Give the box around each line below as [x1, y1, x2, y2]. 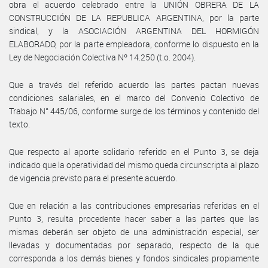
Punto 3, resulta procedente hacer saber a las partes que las [9, 212, 259, 224]
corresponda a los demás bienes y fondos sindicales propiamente [9, 252, 259, 264]
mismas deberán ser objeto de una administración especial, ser [9, 226, 259, 237]
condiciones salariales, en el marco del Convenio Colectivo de [9, 92, 259, 103]
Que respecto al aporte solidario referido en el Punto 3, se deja [9, 145, 259, 157]
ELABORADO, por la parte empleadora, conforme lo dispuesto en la [9, 38, 259, 50]
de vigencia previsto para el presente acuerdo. [9, 172, 177, 184]
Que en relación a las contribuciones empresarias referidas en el [9, 199, 259, 211]
